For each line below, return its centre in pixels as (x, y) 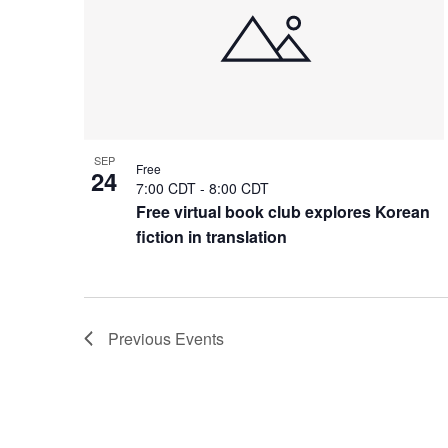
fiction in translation (211, 237)
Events (199, 339)
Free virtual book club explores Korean (283, 212)
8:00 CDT (239, 188)
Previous (141, 339)
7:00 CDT (168, 188)
